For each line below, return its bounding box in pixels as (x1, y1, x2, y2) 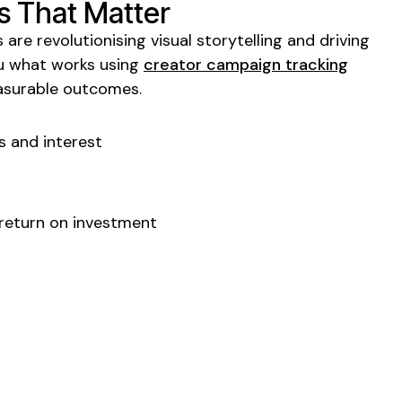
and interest (6, 130, 102, 153)
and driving (283, 29, 370, 51)
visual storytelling (151, 29, 283, 51)
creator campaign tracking (144, 53, 348, 75)
